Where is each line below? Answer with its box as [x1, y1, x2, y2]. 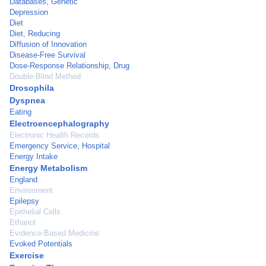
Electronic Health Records [9, 131, 99, 140]
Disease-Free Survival [9, 50, 85, 59]
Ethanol [9, 218, 36, 227]
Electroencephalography [9, 119, 109, 128]
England [9, 175, 37, 184]
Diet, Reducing [9, 29, 60, 38]
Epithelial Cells [9, 207, 61, 216]
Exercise [9, 251, 44, 260]
